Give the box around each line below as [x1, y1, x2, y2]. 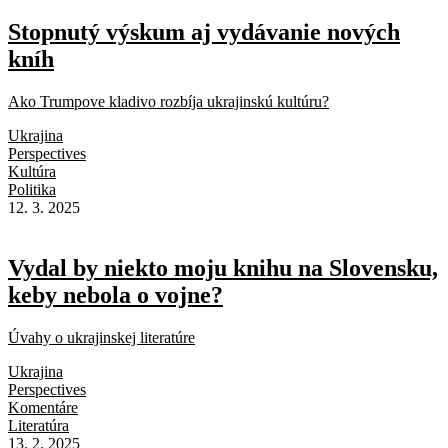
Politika [8, 181, 56, 199]
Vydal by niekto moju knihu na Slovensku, [8, 254, 438, 281]
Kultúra [8, 163, 56, 181]
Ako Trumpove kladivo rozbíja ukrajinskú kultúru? [8, 93, 329, 111]
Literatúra [8, 416, 69, 434]
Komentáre [8, 398, 78, 416]
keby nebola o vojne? [8, 281, 223, 308]
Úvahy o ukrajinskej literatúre [8, 328, 195, 346]
